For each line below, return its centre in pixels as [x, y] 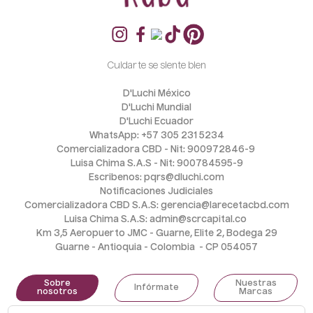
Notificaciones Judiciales [156, 192]
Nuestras [256, 284]
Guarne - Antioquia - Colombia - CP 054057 [156, 248]
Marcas [256, 292]
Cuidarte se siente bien [156, 66]
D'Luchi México [156, 94]
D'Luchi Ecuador [156, 122]
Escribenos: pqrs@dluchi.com [156, 178]
